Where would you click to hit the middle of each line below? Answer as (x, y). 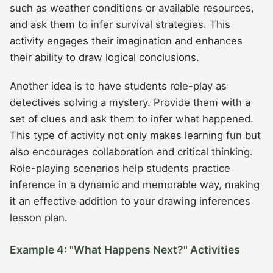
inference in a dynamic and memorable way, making (135, 185)
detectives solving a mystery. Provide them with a (130, 103)
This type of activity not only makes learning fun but (135, 136)
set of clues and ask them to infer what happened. (132, 119)
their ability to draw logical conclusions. (105, 57)
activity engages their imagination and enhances (126, 41)
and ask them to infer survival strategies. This (120, 24)
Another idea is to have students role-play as (118, 86)
